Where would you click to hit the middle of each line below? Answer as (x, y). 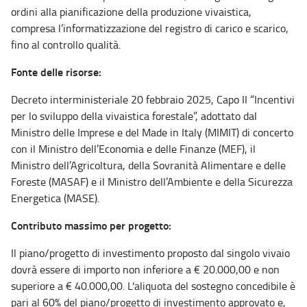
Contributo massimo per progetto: (91, 225)
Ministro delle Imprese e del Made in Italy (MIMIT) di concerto (152, 132)
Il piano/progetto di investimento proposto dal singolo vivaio (150, 253)
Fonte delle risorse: (56, 71)
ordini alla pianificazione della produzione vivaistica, (131, 11)
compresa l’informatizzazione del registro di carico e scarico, (150, 28)
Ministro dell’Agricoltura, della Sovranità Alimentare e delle (148, 165)
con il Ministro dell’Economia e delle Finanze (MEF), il (133, 148)
